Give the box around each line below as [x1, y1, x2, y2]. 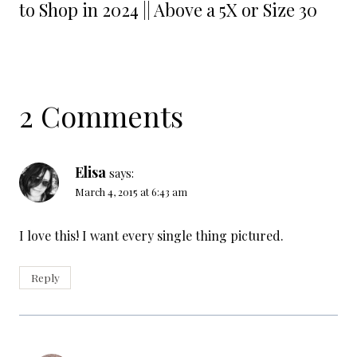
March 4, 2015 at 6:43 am [75, 184, 187, 198]
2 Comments [19, 96, 183, 135]
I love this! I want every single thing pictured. [19, 227, 284, 244]
